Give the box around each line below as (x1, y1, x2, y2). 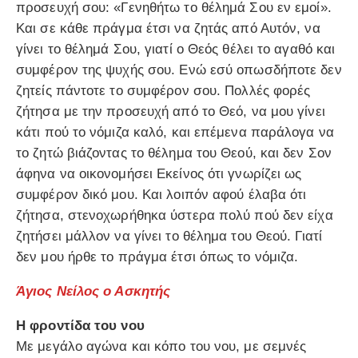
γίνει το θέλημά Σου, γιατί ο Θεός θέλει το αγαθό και (16, 42, 336, 58)
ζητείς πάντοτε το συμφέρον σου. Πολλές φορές (16, 83, 311, 99)
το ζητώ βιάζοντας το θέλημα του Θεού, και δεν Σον (16, 145, 332, 161)
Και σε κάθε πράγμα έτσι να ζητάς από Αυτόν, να (16, 21, 320, 37)
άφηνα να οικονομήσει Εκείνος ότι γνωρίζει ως (16, 166, 302, 182)
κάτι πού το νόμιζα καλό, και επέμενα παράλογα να (16, 125, 334, 141)
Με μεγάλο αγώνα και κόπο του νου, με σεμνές (16, 339, 307, 355)
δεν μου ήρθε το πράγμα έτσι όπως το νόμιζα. (16, 249, 299, 265)
